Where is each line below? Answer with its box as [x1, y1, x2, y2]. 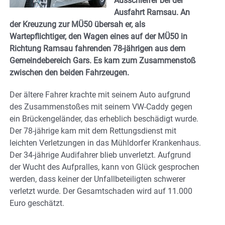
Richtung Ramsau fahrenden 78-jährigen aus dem [10, 43, 185, 53]
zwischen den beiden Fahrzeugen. [10, 67, 129, 77]
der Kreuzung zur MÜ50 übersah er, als [10, 19, 145, 29]
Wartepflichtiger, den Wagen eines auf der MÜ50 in [10, 31, 187, 41]
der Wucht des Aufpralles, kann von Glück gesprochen [10, 162, 199, 172]
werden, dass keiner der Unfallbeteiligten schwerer [10, 174, 185, 184]
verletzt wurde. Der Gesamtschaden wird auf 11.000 [10, 186, 192, 196]
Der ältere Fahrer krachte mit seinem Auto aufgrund [10, 89, 190, 99]
